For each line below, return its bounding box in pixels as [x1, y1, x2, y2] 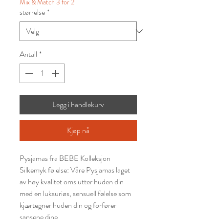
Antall [20, 48, 37, 60]
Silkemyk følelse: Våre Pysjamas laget [20, 164, 130, 175]
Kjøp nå [67, 124, 89, 136]
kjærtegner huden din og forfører [20, 199, 116, 211]
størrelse [20, 6, 45, 18]
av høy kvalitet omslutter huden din [20, 175, 124, 187]
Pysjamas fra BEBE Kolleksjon [20, 152, 110, 164]
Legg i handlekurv [52, 98, 104, 110]
